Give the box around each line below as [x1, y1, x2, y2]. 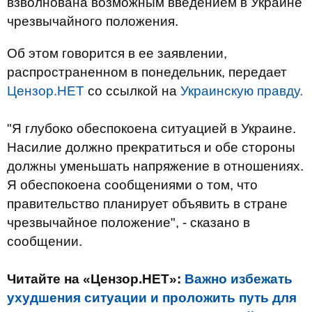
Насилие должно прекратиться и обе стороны [7, 140, 295, 155]
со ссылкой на [84, 84, 180, 98]
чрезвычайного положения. [7, 14, 178, 29]
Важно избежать [185, 272, 292, 286]
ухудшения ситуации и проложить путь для [7, 290, 297, 305]
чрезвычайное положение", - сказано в [7, 215, 250, 230]
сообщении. [7, 234, 82, 249]
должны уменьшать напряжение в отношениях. [7, 159, 304, 173]
